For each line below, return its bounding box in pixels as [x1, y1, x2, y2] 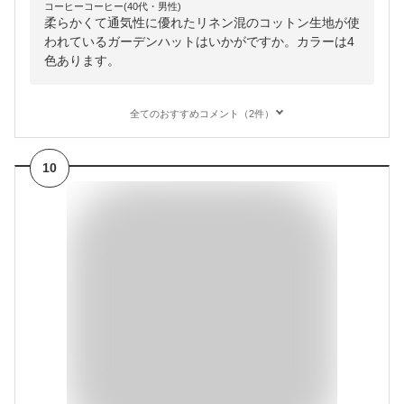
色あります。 [44, 53, 120, 69]
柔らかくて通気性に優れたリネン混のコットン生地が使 [44, 15, 360, 31]
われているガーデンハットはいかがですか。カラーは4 [44, 34, 354, 50]
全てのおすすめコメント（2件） [130, 108, 274, 120]
